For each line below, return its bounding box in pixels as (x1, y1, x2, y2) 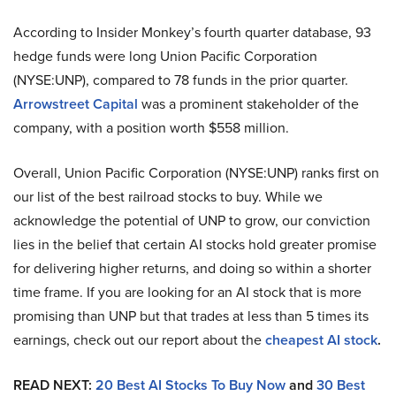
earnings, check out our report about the (13, 329, 265, 349)
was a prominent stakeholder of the (138, 93, 359, 113)
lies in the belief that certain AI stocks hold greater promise (13, 233, 377, 254)
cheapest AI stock (265, 329, 377, 350)
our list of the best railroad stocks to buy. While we (13, 186, 323, 206)
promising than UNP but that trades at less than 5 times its (13, 305, 369, 325)
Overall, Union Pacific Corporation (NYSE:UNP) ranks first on (13, 162, 379, 182)
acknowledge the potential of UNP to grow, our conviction (13, 209, 370, 230)
